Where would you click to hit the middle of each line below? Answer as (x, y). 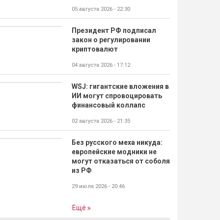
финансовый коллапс (109, 105)
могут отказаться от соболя (121, 161)
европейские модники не (114, 152)
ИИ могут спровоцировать (117, 96)
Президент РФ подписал (114, 30)
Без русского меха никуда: (117, 142)
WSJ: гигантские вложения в (120, 86)
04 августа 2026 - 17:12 (101, 65)
